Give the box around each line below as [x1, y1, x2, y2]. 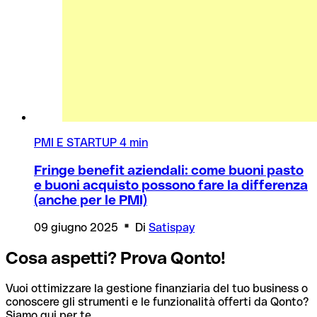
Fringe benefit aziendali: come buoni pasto [34, 162, 304, 178]
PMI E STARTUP [34, 135, 120, 149]
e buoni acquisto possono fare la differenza [34, 177, 308, 192]
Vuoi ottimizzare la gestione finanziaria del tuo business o [6, 282, 308, 296]
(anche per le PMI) [34, 192, 147, 207]
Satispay [149, 221, 195, 235]
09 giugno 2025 [34, 221, 121, 235]
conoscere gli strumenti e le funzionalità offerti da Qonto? [6, 295, 309, 309]
